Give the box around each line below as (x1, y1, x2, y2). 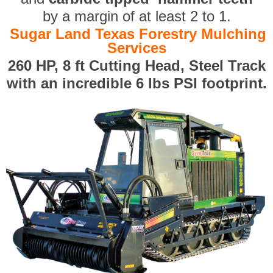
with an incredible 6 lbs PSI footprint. (6, 75, 267, 92)
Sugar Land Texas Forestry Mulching (9, 26, 266, 43)
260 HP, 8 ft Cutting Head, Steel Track (7, 57, 266, 74)
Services (107, 40, 166, 57)
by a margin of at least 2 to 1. (42, 8, 231, 25)
